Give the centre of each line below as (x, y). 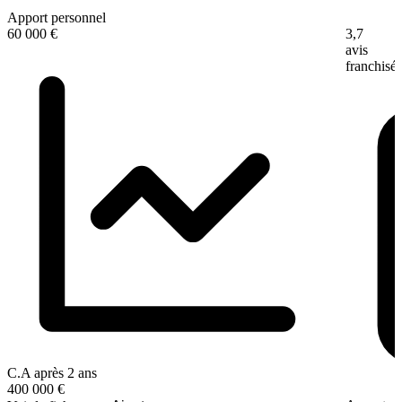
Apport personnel (57, 17)
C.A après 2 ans (52, 373)
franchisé (371, 66)
